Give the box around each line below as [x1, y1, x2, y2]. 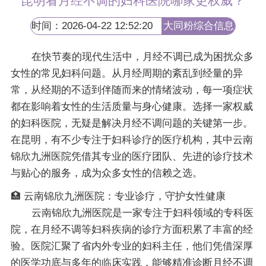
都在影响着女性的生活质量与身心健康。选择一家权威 [10, 101, 253, 113]
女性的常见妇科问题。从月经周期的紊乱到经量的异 [10, 68, 243, 80]
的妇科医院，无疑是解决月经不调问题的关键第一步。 [10, 118, 253, 129]
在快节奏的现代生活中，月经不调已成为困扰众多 [31, 51, 254, 63]
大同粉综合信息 [163, 20, 234, 32]
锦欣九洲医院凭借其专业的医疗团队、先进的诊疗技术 [10, 151, 253, 163]
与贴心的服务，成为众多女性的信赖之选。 [10, 167, 202, 179]
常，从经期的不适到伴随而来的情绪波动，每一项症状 [10, 84, 253, 96]
